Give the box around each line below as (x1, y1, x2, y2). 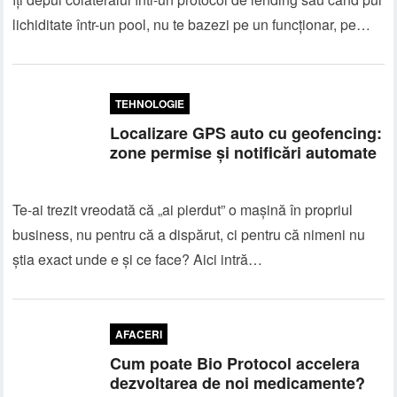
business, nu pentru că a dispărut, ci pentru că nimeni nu (12, 224, 366, 245)
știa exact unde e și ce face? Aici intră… (12, 249, 263, 269)
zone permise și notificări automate (110, 141, 378, 164)
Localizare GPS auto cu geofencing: (110, 121, 383, 144)
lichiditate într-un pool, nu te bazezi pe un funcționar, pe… (12, 14, 371, 35)
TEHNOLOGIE (115, 96, 185, 112)
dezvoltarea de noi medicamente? (110, 371, 366, 394)
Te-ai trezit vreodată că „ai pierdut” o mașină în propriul (12, 199, 354, 220)
